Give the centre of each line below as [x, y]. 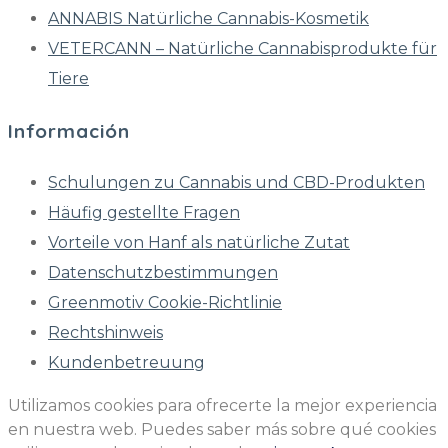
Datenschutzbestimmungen [163, 273]
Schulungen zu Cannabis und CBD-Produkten [236, 183]
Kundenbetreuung [126, 363]
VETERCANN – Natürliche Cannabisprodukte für [242, 48]
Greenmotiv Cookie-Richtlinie [165, 303]
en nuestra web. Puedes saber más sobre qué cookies [222, 430]
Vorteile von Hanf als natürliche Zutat [199, 243]
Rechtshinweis [105, 333]
